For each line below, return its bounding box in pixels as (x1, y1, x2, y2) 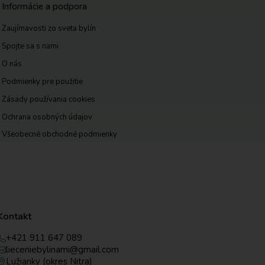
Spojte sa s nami (2, 41, 59, 52)
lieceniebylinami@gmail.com (5, 243, 119, 256)
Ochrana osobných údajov (2, 111, 93, 122)
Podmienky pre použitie (2, 76, 83, 87)
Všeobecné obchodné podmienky (2, 129, 118, 140)
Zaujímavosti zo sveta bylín (2, 23, 96, 34)
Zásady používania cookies (2, 93, 96, 105)
